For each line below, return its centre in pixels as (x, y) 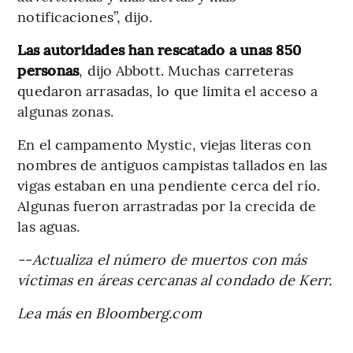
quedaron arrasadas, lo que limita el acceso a (167, 90)
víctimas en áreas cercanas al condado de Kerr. (175, 279)
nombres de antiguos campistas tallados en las (172, 164)
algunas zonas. (65, 110)
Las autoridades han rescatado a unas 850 (159, 49)
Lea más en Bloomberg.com (110, 312)
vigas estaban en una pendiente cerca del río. (169, 184)
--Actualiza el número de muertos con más (162, 258)
